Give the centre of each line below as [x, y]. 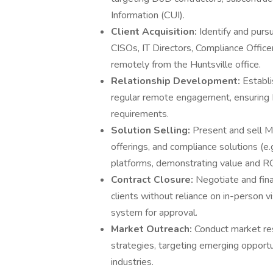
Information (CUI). [148, 15]
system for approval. [154, 213]
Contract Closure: [153, 180]
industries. [132, 262]
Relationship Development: [177, 81]
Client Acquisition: [155, 32]
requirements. [140, 114]
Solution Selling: [152, 130]
